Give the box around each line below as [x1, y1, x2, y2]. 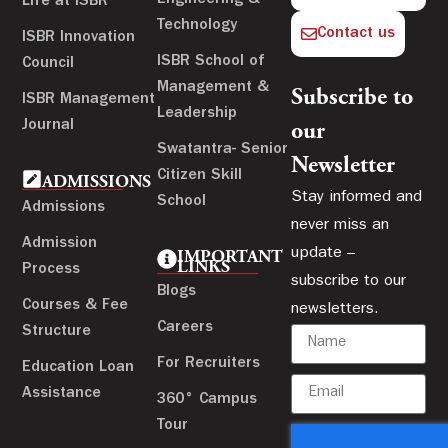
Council [22, 55, 75, 72]
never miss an [291, 217, 390, 234]
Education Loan [22, 359, 135, 376]
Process [22, 261, 81, 278]
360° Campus [156, 391, 257, 408]
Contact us [317, 25, 396, 42]
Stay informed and [291, 189, 423, 206]
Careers [156, 319, 213, 336]
